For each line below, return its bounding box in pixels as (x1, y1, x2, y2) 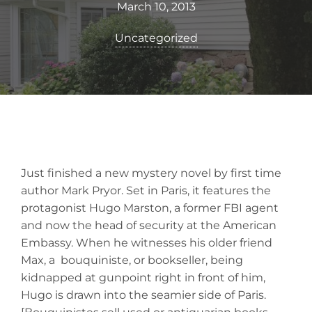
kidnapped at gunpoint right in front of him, (21, 271, 265, 285)
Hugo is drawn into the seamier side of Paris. (21, 288, 266, 302)
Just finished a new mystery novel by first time (21, 166, 281, 180)
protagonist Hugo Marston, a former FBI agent (21, 201, 279, 215)
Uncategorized (114, 31, 198, 45)
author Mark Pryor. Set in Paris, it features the (21, 184, 271, 198)
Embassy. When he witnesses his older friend (21, 236, 272, 250)
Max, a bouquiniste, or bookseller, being (21, 253, 243, 267)
